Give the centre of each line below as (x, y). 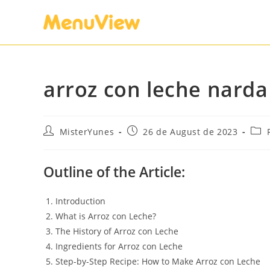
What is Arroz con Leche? (106, 216)
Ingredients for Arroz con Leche (119, 246)
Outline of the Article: (114, 172)
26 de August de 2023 (190, 132)
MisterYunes (87, 132)
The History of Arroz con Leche (117, 231)
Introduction (80, 201)
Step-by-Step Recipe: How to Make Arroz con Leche (158, 261)
